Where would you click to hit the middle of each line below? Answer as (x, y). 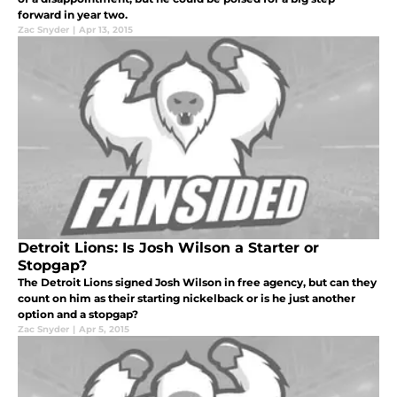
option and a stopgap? (78, 315)
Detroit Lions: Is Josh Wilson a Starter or (168, 248)
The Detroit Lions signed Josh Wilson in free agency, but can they (197, 283)
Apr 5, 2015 (104, 330)
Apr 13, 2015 (106, 30)
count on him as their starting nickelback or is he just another (187, 299)
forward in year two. (73, 15)
